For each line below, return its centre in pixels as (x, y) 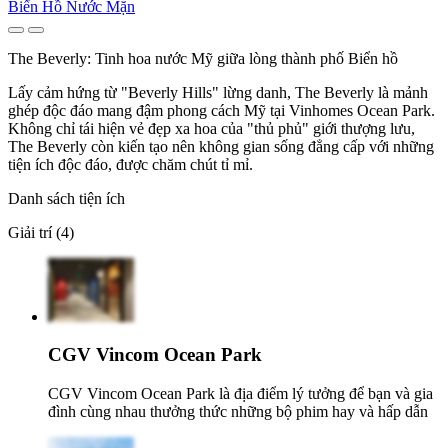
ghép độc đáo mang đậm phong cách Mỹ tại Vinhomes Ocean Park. (221, 110)
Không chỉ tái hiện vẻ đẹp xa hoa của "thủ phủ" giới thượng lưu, (211, 128)
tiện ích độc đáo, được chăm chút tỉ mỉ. (130, 164)
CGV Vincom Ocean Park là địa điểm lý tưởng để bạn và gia (240, 394)
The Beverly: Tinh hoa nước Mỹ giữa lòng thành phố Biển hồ (203, 58)
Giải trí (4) (41, 232)
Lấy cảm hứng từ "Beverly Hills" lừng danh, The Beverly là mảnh (218, 92)
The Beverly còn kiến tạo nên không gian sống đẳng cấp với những (221, 146)
